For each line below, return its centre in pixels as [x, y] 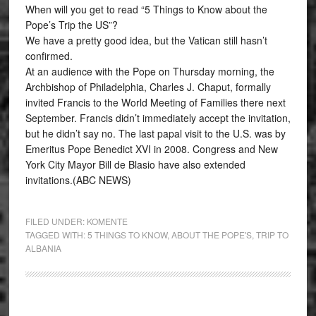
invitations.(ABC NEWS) [78, 180]
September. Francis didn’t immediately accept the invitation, [158, 118]
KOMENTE [107, 221]
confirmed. [49, 56]
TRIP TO [272, 235]
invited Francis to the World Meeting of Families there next [155, 102]
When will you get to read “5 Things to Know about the [146, 9]
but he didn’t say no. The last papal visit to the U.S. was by [155, 133]
